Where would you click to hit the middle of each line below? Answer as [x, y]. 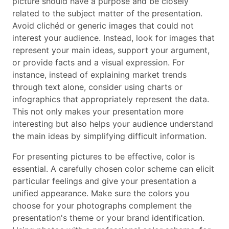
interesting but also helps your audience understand [113, 123]
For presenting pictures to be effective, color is [104, 156]
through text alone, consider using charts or [97, 87]
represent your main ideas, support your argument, [111, 50]
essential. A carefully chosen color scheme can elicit [113, 168]
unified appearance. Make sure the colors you [101, 193]
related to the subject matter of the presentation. [107, 13]
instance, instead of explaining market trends [99, 74]
